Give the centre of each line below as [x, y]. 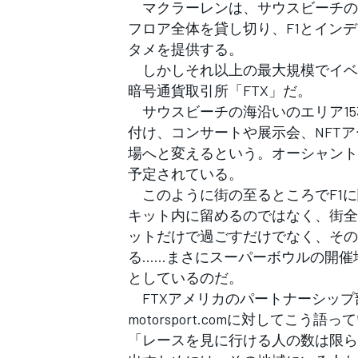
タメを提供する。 [185, 48]
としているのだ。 [185, 277]
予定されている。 [185, 173]
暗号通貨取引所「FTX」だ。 [220, 90]
